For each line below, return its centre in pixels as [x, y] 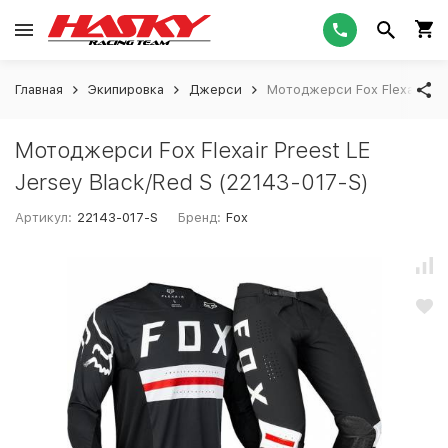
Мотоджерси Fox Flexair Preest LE [193, 150]
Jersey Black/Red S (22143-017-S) [192, 182]
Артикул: [43, 217]
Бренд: [200, 217]
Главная [39, 89]
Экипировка [126, 89]
